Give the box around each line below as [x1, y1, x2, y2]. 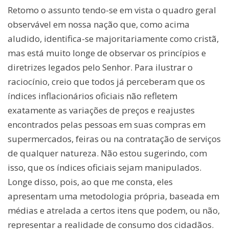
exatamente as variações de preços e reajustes [8, 104, 195, 117]
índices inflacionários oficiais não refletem [8, 90, 177, 102]
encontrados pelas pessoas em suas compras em [8, 119, 205, 131]
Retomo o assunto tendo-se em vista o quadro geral [8, 4, 216, 16]
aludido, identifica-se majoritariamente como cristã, [8, 33, 219, 45]
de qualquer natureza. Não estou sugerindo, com [8, 147, 207, 159]
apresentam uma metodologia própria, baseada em [8, 190, 219, 202]
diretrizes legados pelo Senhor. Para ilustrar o [8, 61, 193, 74]
